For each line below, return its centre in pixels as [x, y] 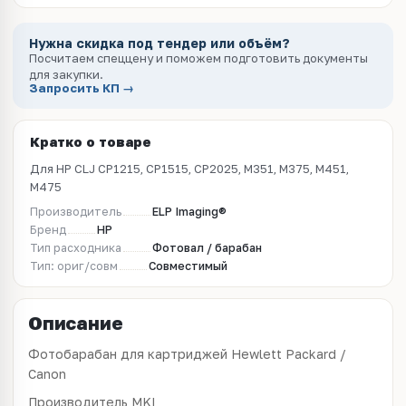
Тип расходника [76, 248]
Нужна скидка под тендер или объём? [159, 43]
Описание [76, 323]
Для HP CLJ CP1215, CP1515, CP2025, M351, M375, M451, [189, 169]
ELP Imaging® [189, 212]
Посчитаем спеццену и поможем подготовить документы [198, 58]
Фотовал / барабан [207, 248]
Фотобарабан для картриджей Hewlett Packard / [187, 354]
